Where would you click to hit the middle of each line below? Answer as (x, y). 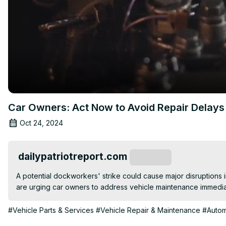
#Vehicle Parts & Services (51, 210)
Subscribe (151, 158)
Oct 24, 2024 (41, 123)
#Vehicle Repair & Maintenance (148, 210)
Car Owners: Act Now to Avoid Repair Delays (116, 107)
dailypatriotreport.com (73, 156)
